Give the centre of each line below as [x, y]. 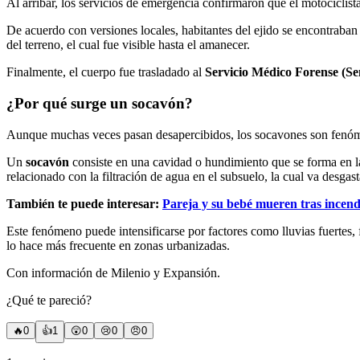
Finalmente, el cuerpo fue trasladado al [106, 72]
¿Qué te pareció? [49, 300]
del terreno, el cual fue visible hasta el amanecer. [128, 45]
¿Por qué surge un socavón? [100, 103]
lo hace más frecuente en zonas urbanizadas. [118, 245]
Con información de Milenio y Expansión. [113, 272]
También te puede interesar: [84, 203]
